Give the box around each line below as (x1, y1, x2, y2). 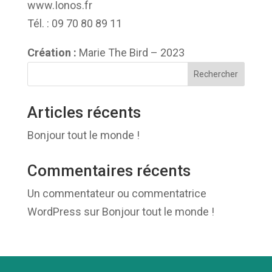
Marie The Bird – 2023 (76, 46, 185, 59)
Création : (27, 46, 76, 59)
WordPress (27, 205, 81, 218)
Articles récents (27, 103, 141, 121)
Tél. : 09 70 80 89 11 (27, 17, 122, 30)
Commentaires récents (27, 161, 191, 180)
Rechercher (194, 69, 239, 79)
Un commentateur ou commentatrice (27, 187, 206, 200)
